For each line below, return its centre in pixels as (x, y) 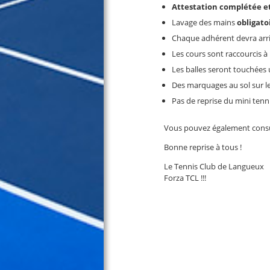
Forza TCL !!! (185, 178)
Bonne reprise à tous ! (203, 147)
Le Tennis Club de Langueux (214, 166)
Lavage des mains (204, 22)
